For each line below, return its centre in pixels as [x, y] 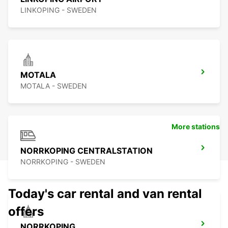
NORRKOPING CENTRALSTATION [87, 151]
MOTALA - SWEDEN [54, 86]
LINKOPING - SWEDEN [59, 10]
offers [26, 212]
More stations [196, 127]
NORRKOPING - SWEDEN [63, 162]
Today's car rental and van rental [105, 194]
